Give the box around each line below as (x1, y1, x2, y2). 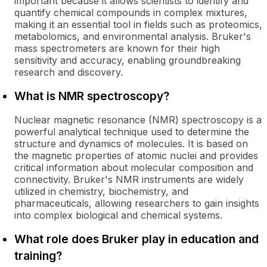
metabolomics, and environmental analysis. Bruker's (14, 30, 251, 42)
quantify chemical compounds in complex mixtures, (14, 7, 247, 18)
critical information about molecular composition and (14, 162, 253, 173)
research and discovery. (14, 66, 123, 78)
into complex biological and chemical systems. (14, 209, 222, 221)
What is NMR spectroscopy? (14, 89, 169, 103)
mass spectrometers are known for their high (14, 42, 220, 54)
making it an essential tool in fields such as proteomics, (14, 18, 262, 30)
